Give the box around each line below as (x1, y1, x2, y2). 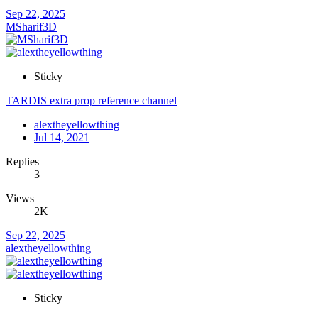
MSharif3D (6, 21, 57, 33)
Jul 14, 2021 (34, 131, 89, 144)
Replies (6, 155, 39, 168)
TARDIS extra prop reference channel (6, 94, 177, 107)
